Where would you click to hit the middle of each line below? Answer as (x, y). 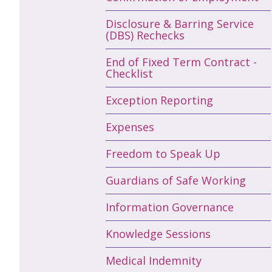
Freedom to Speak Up (163, 153)
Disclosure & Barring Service (180, 23)
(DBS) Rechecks (145, 35)
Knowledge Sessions (158, 233)
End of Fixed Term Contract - (181, 62)
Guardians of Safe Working (176, 180)
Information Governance (170, 207)
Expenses (130, 127)
